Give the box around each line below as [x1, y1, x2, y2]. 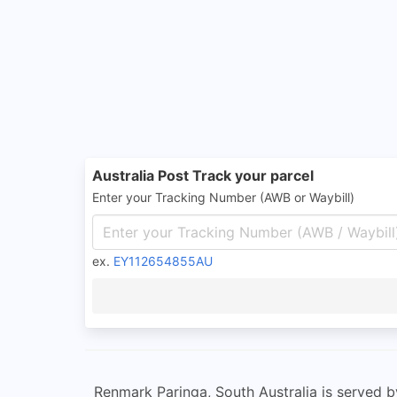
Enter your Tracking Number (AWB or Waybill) [92, 190, 354, 205]
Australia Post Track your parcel [92, 167, 314, 184]
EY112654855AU [113, 253, 213, 269]
